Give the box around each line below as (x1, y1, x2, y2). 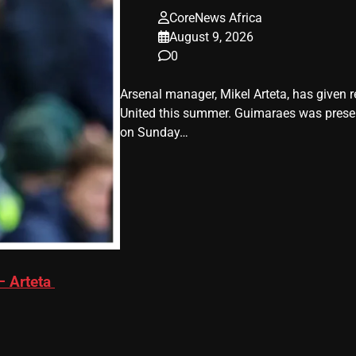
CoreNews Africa (168, 10, 262, 25)
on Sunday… (119, 124, 188, 140)
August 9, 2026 (168, 29, 253, 44)
